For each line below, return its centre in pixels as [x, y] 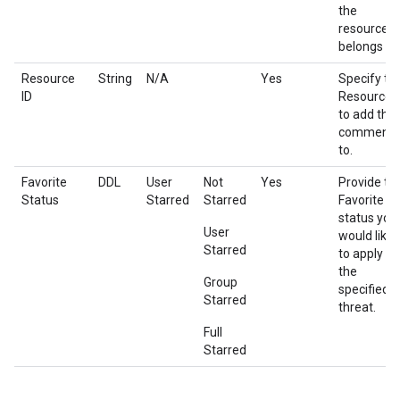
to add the [367, 114]
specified [364, 289]
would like [366, 236]
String [115, 79]
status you [368, 218]
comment [366, 132]
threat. [357, 307]
